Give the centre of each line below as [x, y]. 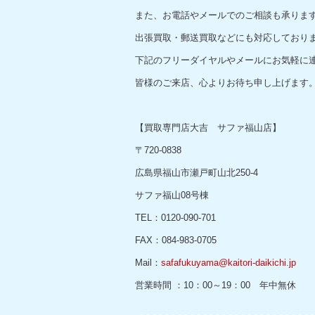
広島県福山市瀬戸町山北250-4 [197, 173]
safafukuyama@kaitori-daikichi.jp [229, 263]
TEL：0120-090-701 [175, 218]
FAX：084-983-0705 [176, 240]
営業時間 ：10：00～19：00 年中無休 [216, 285]
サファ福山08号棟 [172, 195]
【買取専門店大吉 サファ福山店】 [208, 128]
